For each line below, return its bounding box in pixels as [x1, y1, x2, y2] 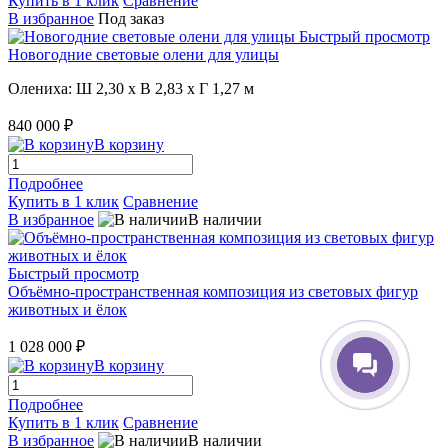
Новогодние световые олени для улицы [8, 45, 279, 63]
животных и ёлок [8, 300, 127, 318]
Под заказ [98, 9, 164, 27]
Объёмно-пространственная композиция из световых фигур [8, 282, 418, 300]
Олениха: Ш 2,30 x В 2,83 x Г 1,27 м [8, 79, 254, 97]
